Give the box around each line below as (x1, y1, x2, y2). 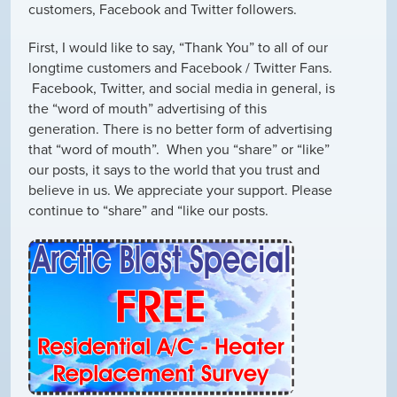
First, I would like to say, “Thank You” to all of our (28, 38, 328, 57)
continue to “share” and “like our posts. (28, 201, 269, 220)
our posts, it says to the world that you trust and (28, 160, 320, 179)
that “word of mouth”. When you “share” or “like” (28, 140, 330, 159)
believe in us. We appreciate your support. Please (28, 181, 332, 199)
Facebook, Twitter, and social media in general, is (28, 79, 335, 97)
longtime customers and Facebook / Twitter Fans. (28, 58, 332, 77)
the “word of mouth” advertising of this (28, 99, 267, 118)
